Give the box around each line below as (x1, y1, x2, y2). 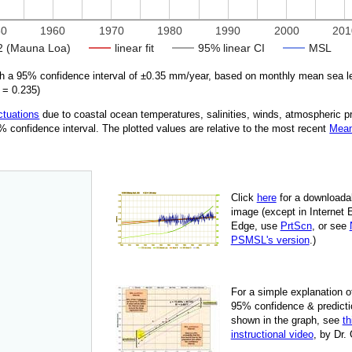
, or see (311, 219, 350, 232)
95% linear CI (198, 41, 266, 54)
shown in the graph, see (230, 314, 343, 327)
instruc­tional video (230, 328, 313, 341)
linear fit (115, 41, 155, 54)
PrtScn (280, 219, 312, 232)
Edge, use (230, 219, 280, 232)
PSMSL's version (230, 233, 310, 246)
